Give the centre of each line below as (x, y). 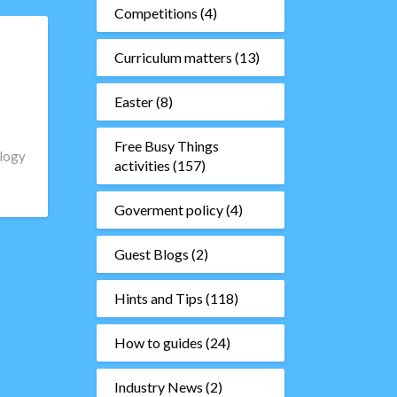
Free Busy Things (166, 146)
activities (142, 165)
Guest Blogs (151, 254)
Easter (133, 101)
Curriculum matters (173, 57)
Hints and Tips (158, 298)
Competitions (156, 13)
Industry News (158, 387)
